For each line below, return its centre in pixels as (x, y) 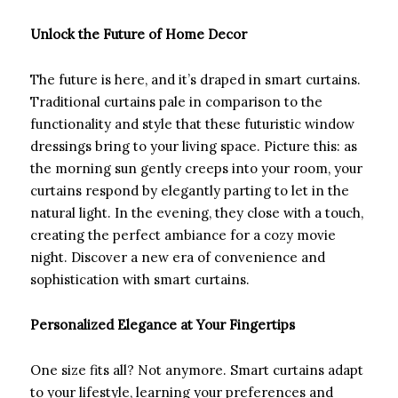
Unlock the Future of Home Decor (139, 34)
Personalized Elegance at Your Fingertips (163, 324)
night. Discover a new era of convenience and (178, 257)
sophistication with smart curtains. (140, 279)
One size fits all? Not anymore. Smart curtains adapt (197, 370)
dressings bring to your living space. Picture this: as (194, 146)
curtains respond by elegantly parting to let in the (190, 190)
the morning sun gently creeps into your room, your (196, 168)
